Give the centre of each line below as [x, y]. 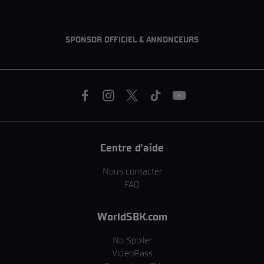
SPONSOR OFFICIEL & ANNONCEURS [132, 39]
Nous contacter [132, 171]
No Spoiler [132, 240]
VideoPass [132, 253]
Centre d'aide [132, 148]
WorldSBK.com [132, 217]
